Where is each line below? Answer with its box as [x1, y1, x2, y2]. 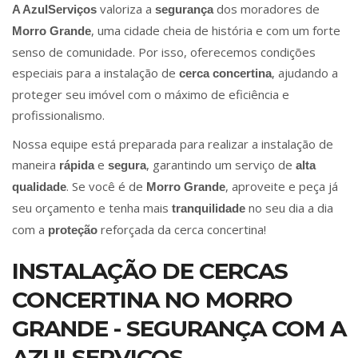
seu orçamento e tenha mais [12, 200, 172, 217]
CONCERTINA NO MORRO [12, 286, 292, 314]
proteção [48, 223, 97, 237]
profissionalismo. [12, 107, 105, 124]
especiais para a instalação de [12, 65, 179, 82]
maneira [12, 157, 59, 173]
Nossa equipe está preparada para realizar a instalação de [12, 136, 333, 153]
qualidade [12, 180, 66, 194]
